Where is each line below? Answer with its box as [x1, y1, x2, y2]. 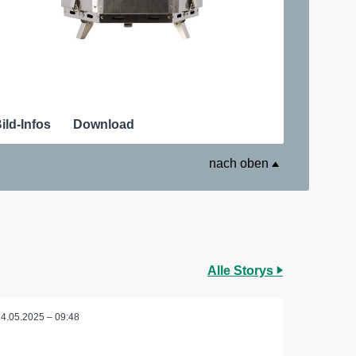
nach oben [209, 156, 272, 170]
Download [73, 117, 134, 131]
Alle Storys [207, 263, 277, 277]
